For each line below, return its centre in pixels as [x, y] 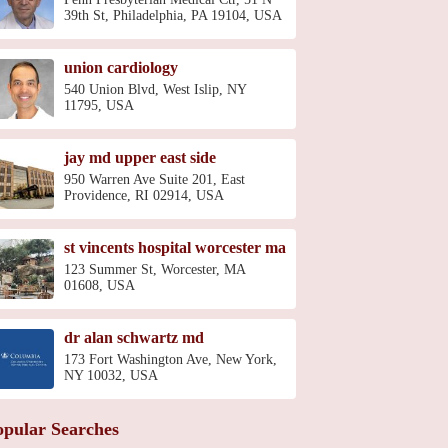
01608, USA [99, 285]
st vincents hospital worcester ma [175, 247]
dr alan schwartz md [134, 337]
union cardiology [121, 67]
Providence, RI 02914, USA [144, 195]
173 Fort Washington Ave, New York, [170, 359]
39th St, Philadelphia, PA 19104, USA [173, 15]
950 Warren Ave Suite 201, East [154, 179]
